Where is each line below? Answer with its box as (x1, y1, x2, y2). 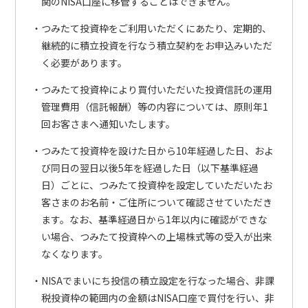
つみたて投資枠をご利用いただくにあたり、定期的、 (41, 21, 272, 36)
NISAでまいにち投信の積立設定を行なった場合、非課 (41, 274, 274, 288)
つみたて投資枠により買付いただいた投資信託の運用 (41, 82, 272, 97)
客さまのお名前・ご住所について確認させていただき (41, 195, 272, 210)
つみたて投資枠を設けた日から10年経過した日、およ (41, 144, 274, 158)
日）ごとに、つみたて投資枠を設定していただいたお (41, 178, 272, 192)
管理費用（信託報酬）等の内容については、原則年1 (41, 100, 268, 114)
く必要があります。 (41, 56, 127, 70)
